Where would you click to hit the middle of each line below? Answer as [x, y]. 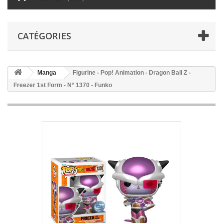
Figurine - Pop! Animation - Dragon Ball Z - [132, 73]
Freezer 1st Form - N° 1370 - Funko [63, 85]
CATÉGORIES [44, 36]
